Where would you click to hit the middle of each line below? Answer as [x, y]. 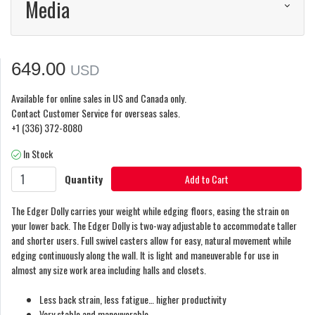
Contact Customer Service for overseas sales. [96, 113]
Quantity [84, 179]
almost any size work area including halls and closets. [109, 269]
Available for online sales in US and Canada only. [99, 98]
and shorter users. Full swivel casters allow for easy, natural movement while [151, 240]
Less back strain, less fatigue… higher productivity [133, 299]
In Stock [38, 154]
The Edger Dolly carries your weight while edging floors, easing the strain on [150, 210]
